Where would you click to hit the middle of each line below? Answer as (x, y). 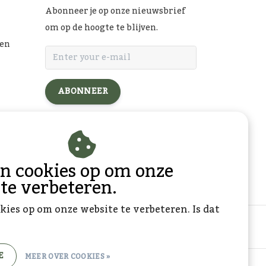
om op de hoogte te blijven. (102, 28)
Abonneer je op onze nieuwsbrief (115, 11)
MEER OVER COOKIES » (67, 256)
